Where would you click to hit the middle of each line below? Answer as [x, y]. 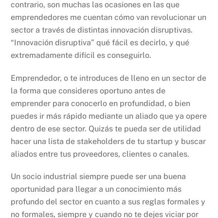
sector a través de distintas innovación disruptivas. [102, 30]
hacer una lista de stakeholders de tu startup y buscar [109, 141]
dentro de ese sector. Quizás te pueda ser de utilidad [106, 128]
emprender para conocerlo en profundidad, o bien [101, 103]
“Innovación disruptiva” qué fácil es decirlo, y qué [100, 42]
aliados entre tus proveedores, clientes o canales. [100, 154]
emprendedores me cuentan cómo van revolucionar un [109, 17]
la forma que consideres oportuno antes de [88, 91]
